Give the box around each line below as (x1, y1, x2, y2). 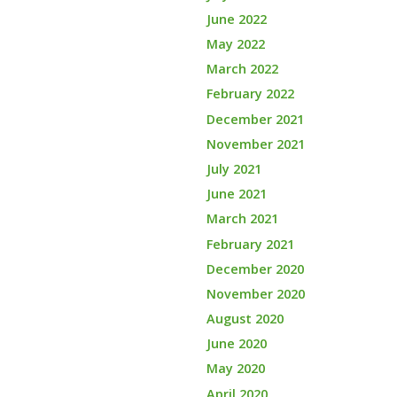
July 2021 (206, 160, 261, 177)
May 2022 (206, 35, 265, 53)
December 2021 (206, 110, 304, 128)
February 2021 (206, 235, 294, 253)
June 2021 (206, 185, 267, 203)
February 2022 (206, 85, 294, 103)
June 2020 (206, 335, 267, 353)
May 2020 (206, 360, 265, 378)
